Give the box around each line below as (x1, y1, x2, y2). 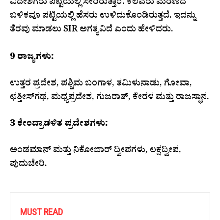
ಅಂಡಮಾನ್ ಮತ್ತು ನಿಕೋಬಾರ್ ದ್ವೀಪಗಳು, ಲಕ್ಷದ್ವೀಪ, (10, 144, 181, 159)
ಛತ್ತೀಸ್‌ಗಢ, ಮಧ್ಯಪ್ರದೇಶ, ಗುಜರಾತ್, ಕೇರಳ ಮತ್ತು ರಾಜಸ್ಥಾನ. (10, 91, 209, 106)
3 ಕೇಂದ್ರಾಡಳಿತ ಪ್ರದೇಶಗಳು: (10, 117, 108, 132)
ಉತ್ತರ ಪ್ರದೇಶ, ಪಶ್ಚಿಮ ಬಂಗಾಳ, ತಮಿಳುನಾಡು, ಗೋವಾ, (10, 77, 192, 92)
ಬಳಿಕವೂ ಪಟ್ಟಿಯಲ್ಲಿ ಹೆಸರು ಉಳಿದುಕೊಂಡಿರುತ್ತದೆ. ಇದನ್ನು (10, 9, 196, 24)
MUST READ (20, 206, 63, 218)
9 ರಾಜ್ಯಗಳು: (10, 51, 54, 65)
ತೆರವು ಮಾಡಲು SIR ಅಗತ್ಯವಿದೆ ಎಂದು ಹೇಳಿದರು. (10, 23, 173, 38)
